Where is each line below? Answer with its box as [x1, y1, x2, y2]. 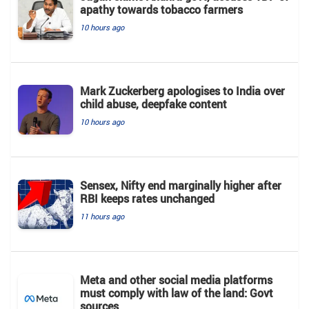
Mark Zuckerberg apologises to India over [80, 83, 285, 99]
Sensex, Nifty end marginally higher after [80, 177, 281, 193]
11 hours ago [80, 210, 124, 221]
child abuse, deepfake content [80, 96, 227, 112]
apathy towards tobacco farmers [80, 1, 243, 17]
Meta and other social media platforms [80, 272, 272, 288]
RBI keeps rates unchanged [80, 190, 215, 206]
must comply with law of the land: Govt [80, 285, 273, 301]
